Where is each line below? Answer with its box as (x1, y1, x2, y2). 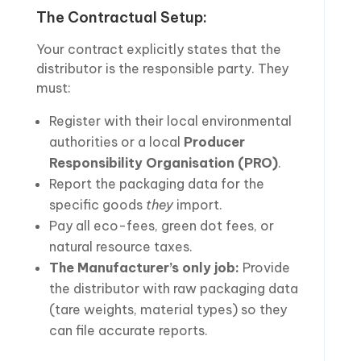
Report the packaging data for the (48, 175, 264, 192)
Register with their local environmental (48, 112, 292, 129)
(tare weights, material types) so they (48, 301, 287, 317)
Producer (183, 133, 245, 150)
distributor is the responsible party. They (35, 60, 288, 77)
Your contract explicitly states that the (35, 40, 281, 57)
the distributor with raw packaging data (48, 280, 298, 297)
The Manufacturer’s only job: (48, 259, 239, 276)
